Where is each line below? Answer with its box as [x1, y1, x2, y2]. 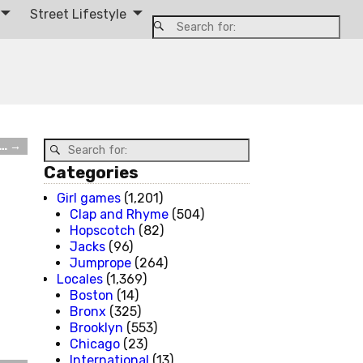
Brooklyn [70, 319, 123, 335]
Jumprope [70, 254, 131, 271]
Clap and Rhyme [70, 206, 169, 222]
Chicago [70, 335, 120, 352]
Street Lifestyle [30, 6, 127, 22]
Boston [70, 287, 113, 303]
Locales [57, 271, 103, 287]
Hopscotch [70, 222, 135, 238]
